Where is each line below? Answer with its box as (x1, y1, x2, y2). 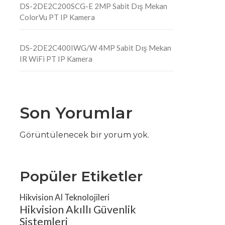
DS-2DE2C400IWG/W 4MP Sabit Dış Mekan (20, 43, 172, 53)
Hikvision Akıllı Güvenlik (20, 203, 137, 216)
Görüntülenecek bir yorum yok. (20, 130, 150, 140)
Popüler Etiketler (20, 168, 143, 185)
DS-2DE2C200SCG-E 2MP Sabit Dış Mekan (20, 2, 168, 11)
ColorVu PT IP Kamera (20, 13, 95, 22)
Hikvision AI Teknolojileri (20, 192, 110, 202)
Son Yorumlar (20, 103, 133, 123)
